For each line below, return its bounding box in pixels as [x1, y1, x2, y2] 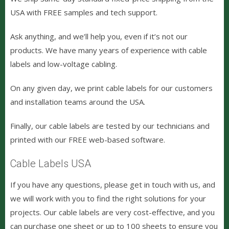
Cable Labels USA [10, 157, 91, 170]
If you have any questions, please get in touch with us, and [10, 179, 215, 190]
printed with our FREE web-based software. [10, 134, 165, 145]
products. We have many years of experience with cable [10, 44, 207, 55]
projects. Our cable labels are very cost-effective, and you [10, 207, 215, 217]
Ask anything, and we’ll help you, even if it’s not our [10, 31, 188, 41]
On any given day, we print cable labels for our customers [10, 82, 213, 93]
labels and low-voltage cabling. [10, 58, 117, 69]
